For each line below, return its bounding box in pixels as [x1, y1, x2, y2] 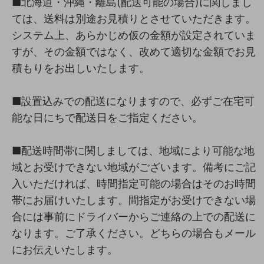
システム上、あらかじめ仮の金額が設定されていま [12, 28, 256, 41]
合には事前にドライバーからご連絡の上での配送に [12, 210, 256, 223]
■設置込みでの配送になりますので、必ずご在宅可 [12, 94, 255, 107]
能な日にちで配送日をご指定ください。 [12, 111, 203, 124]
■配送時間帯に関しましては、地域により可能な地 [12, 144, 255, 157]
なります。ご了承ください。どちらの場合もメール [12, 226, 256, 239]
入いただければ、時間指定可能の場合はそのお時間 [12, 177, 256, 190]
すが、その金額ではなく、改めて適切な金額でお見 [12, 45, 256, 58]
